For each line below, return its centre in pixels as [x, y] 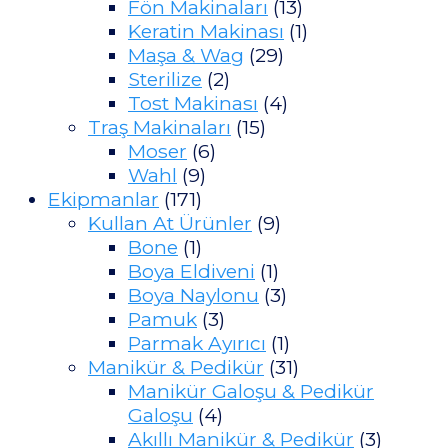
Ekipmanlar [103, 198]
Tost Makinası [193, 102]
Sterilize [165, 78]
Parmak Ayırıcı [197, 342]
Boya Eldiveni [191, 270]
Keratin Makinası [206, 30]
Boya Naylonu [193, 294]
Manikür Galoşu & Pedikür [251, 390]
